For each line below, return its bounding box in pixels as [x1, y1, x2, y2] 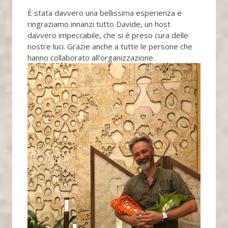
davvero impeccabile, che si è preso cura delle [27, 30, 188, 41]
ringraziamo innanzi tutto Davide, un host [27, 19, 170, 30]
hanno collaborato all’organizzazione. [27, 52, 155, 63]
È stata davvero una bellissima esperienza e [27, 8, 182, 18]
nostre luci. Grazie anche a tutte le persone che [27, 41, 192, 52]
